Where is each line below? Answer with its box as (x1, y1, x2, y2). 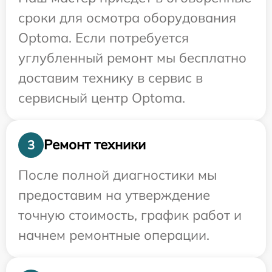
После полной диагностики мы (18, 166, 217, 183)
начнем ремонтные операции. (18, 226, 209, 243)
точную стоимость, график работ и (18, 206, 242, 223)
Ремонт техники (44, 136, 146, 154)
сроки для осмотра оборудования (18, 8, 236, 26)
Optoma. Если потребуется (18, 29, 189, 46)
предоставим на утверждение (18, 186, 210, 203)
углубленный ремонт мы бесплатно (18, 49, 246, 66)
